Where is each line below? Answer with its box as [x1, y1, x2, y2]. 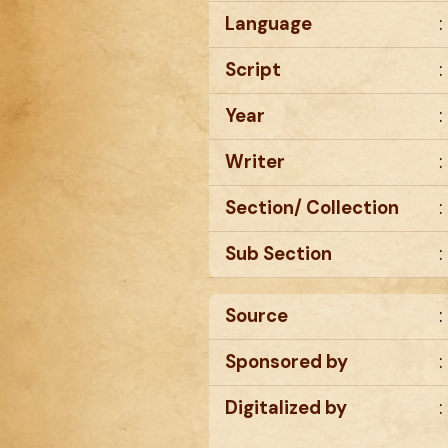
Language [225, 12, 312, 37]
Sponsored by [225, 350, 348, 375]
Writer [225, 150, 285, 175]
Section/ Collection [225, 196, 399, 221]
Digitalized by [225, 396, 347, 421]
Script [225, 58, 281, 83]
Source [225, 304, 288, 329]
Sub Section [225, 242, 332, 267]
